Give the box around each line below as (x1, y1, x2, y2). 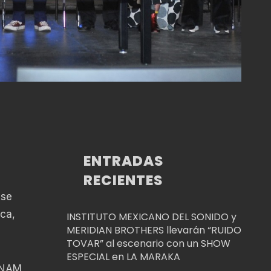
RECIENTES (83, 170, 163, 190)
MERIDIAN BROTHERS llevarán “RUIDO (66, 223, 241, 237)
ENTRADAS (83, 151, 164, 171)
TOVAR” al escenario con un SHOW (66, 236, 230, 250)
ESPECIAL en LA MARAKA (66, 249, 180, 264)
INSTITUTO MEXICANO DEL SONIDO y (66, 209, 237, 224)
